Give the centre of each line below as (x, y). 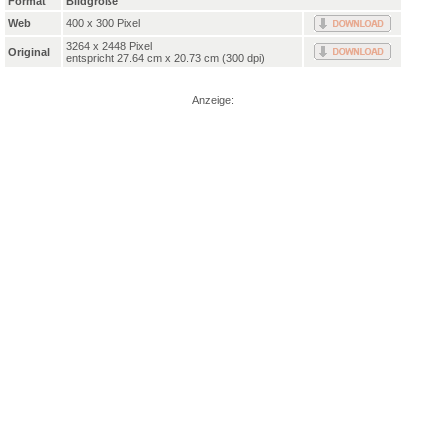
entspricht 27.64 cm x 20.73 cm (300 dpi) (165, 58)
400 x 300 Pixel (103, 23)
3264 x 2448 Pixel (109, 46)
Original (29, 52)
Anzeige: (213, 100)
